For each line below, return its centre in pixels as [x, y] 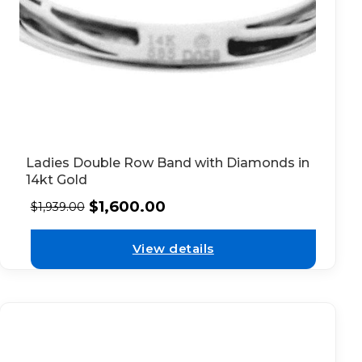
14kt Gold [56, 179]
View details [173, 249]
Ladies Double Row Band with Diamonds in [167, 162]
